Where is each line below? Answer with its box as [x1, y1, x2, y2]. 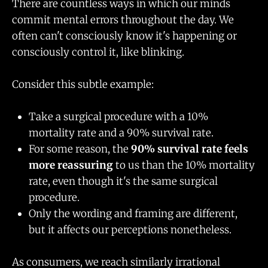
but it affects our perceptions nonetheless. [29, 223, 232, 237]
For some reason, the [29, 142, 131, 156]
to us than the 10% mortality [113, 159, 255, 172]
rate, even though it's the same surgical [29, 175, 218, 188]
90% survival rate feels [131, 142, 248, 156]
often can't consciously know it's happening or [12, 29, 237, 42]
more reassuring [29, 159, 113, 172]
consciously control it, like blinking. [12, 45, 184, 59]
